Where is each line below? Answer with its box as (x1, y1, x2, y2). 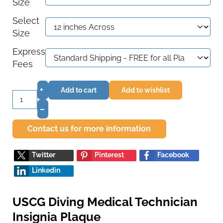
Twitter (32, 151, 55, 159)
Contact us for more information (27, 124, 151, 134)
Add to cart (61, 86, 97, 94)
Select (12, 15, 39, 26)
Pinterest (95, 151, 124, 159)
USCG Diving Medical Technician (12, 195, 198, 210)
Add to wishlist (121, 86, 170, 94)
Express (12, 46, 45, 57)
